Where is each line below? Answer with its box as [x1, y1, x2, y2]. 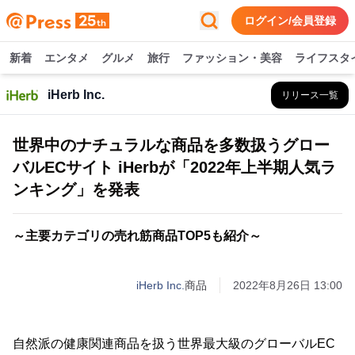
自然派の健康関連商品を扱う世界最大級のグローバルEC [13, 337, 335, 350]
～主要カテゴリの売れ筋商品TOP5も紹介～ [13, 229, 261, 242]
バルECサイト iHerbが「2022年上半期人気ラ [13, 158, 336, 176]
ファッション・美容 [182, 52, 282, 64]
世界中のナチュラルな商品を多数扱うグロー [13, 136, 330, 154]
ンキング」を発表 [13, 181, 139, 198]
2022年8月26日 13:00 [233, 279, 342, 292]
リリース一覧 [281, 90, 338, 101]
